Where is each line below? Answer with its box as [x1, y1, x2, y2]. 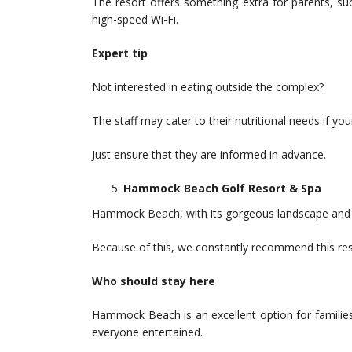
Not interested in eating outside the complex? [92, 79, 324, 95]
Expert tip [92, 46, 148, 61]
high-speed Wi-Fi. [92, 12, 178, 27]
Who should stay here [92, 273, 215, 289]
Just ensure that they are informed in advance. [92, 147, 326, 163]
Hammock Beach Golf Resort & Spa [123, 181, 321, 196]
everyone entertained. [92, 324, 203, 340]
